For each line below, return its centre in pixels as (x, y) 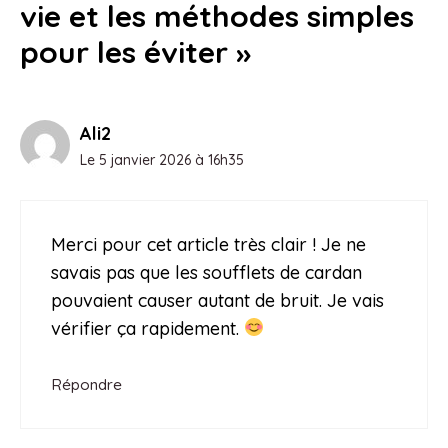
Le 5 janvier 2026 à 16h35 (162, 159)
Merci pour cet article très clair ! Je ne (208, 244)
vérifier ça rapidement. (147, 328)
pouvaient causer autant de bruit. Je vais (217, 300)
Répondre (86, 384)
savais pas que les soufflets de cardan (206, 272)
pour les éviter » (135, 51)
